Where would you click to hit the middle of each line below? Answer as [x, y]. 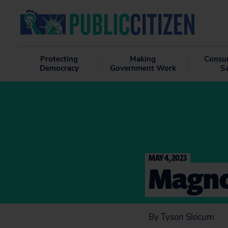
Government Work [143, 68]
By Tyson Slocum [181, 217]
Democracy [59, 68]
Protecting [59, 59]
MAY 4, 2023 [168, 158]
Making [143, 59]
